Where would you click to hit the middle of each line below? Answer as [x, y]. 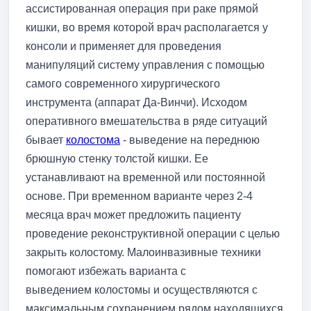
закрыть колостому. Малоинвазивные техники [143, 252]
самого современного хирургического [123, 83]
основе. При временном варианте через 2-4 [139, 196]
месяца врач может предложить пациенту [133, 215]
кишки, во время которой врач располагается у [147, 27]
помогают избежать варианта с [106, 271]
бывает [46, 140]
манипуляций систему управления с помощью [145, 65]
